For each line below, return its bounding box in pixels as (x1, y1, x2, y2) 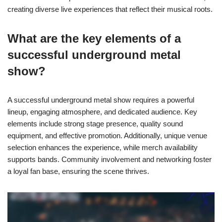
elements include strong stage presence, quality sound (7, 119, 183, 128)
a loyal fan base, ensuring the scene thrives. (7, 166, 149, 175)
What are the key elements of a (7, 31, 181, 45)
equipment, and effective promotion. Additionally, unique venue (7, 131, 207, 140)
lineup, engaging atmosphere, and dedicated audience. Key (7, 107, 197, 116)
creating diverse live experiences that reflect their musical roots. (7, 4, 213, 13)
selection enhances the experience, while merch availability (7, 143, 198, 152)
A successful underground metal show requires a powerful (7, 95, 194, 104)
